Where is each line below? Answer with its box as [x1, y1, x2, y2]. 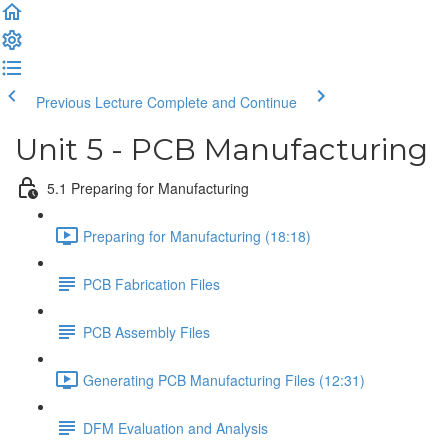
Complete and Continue [147, 92, 297, 112]
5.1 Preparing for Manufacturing [47, 177, 249, 198]
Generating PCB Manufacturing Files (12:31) [83, 369, 365, 390]
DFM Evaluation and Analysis [83, 417, 268, 438]
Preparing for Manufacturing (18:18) [83, 225, 311, 246]
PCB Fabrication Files [83, 273, 220, 294]
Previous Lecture [36, 92, 143, 112]
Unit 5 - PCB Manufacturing [15, 131, 428, 168]
